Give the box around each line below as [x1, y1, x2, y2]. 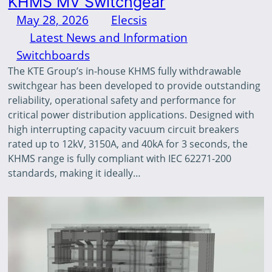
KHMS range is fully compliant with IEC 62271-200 [8, 151, 232, 165]
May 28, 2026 [16, 11, 89, 28]
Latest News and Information [29, 29, 188, 46]
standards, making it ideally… [8, 166, 141, 180]
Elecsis [110, 11, 147, 28]
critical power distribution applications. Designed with [8, 107, 255, 121]
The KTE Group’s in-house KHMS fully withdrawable [8, 64, 242, 78]
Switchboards [16, 46, 90, 63]
